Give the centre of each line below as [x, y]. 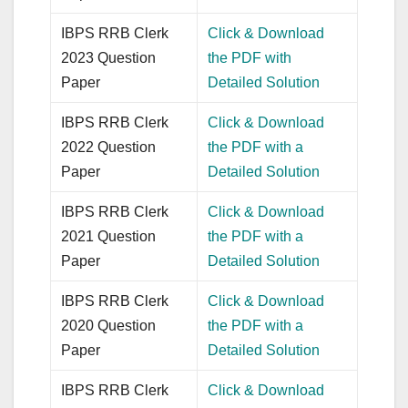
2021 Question [109, 236]
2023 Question [109, 57]
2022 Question [109, 147]
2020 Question [109, 325]
